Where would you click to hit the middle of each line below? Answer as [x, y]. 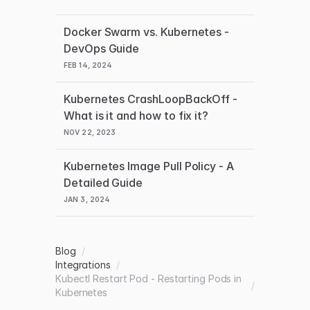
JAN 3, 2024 [87, 199]
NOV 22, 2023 [90, 132]
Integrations [83, 264]
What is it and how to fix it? [136, 115]
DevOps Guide [102, 48]
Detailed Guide [103, 182]
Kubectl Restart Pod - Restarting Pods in [149, 278]
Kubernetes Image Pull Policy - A [149, 166]
